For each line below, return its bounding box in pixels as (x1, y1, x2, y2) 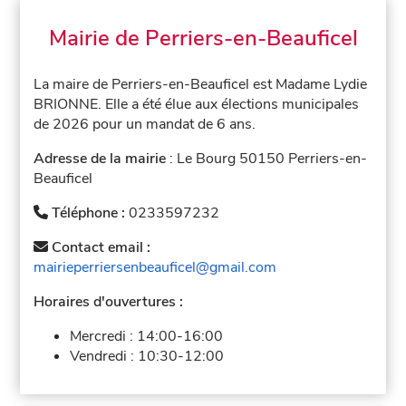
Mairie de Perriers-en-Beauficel (48, 23, 358, 53)
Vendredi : (70, 345, 139, 366)
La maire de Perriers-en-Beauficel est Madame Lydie (34, 73, 368, 94)
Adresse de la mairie (34, 148, 167, 169)
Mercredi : (70, 325, 138, 346)
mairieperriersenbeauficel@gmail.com (34, 256, 277, 277)
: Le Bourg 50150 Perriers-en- (166, 148, 368, 169)
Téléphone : (48, 202, 130, 223)
